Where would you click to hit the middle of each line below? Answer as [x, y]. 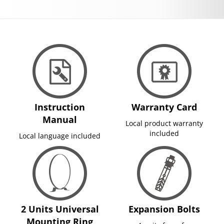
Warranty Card [164, 107]
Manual [60, 119]
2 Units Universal [60, 209]
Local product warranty [164, 123]
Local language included [60, 135]
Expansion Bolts [164, 209]
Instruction [60, 107]
